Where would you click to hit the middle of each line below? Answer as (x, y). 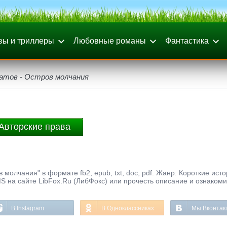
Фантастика (187, 41)
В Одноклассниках (128, 208)
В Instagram (28, 208)
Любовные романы (110, 41)
